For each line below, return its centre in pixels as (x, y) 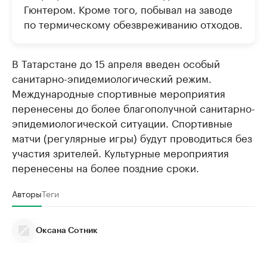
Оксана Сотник (67, 231)
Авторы (27, 193)
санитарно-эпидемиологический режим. (112, 77)
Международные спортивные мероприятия (119, 92)
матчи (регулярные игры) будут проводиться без (132, 137)
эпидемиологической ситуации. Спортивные (122, 122)
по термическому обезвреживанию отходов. (133, 23)
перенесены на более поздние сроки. (105, 167)
